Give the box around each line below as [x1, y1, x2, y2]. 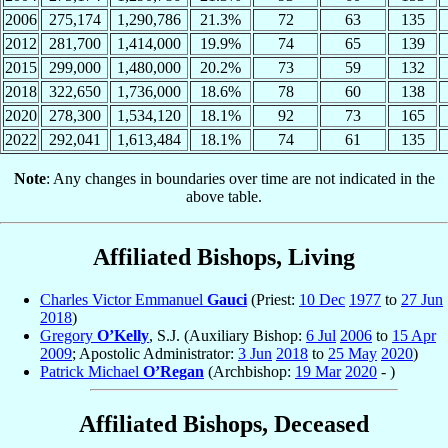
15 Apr [392, 327, 436, 345]
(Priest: [247, 291, 299, 309]
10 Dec [299, 291, 345, 309]
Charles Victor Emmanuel [40, 291, 207, 309]
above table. [186, 188, 262, 206]
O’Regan [143, 363, 204, 381]
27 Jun [401, 291, 443, 309]
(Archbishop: [204, 363, 295, 381]
